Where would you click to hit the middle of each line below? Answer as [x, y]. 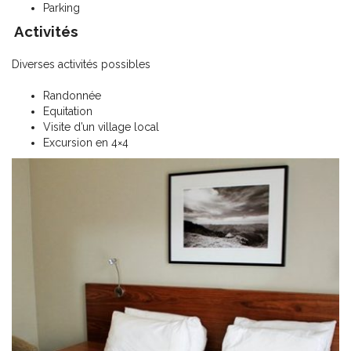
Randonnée [72, 96]
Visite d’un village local [101, 127]
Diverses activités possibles [81, 64]
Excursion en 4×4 [86, 143]
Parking [62, 8]
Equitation [68, 111]
